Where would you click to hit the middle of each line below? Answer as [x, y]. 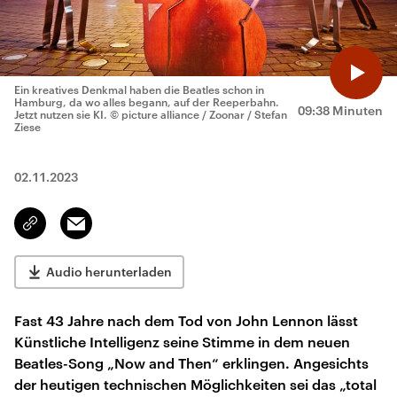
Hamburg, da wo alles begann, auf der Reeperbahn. [147, 102]
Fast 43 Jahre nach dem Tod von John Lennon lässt [186, 320]
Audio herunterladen [109, 272]
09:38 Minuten [340, 110]
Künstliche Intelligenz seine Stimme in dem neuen [182, 342]
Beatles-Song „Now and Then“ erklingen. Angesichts [191, 363]
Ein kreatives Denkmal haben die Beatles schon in [139, 90]
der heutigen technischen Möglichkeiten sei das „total [195, 384]
